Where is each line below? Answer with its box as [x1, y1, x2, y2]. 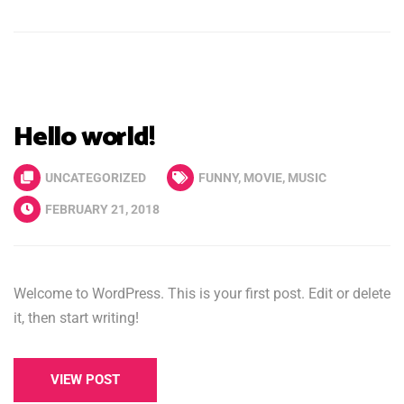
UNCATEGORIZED [45, 170, 146, 185]
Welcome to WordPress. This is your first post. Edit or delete [14, 285, 390, 302]
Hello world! [14, 115, 155, 160]
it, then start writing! [14, 309, 139, 326]
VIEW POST [50, 371, 120, 388]
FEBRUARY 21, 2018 [42, 201, 160, 216]
